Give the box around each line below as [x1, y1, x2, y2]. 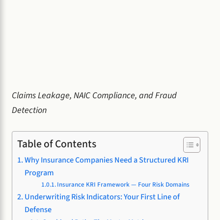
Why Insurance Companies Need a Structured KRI [25, 154, 189, 165]
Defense [25, 203, 52, 215]
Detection [12, 104, 47, 116]
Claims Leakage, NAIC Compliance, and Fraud [12, 89, 177, 102]
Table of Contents [17, 136, 96, 152]
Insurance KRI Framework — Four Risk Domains [57, 180, 190, 189]
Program [25, 166, 55, 178]
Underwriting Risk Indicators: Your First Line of [25, 191, 180, 202]
